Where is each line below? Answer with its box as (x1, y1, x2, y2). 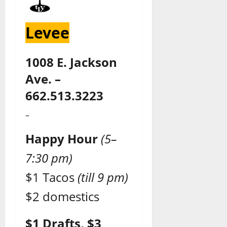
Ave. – (25, 70, 61, 88)
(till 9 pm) (78, 169, 128, 186)
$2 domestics (25, 188, 99, 205)
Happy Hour (25, 130, 98, 147)
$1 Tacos (25, 169, 78, 186)
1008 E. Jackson (25, 54, 117, 71)
